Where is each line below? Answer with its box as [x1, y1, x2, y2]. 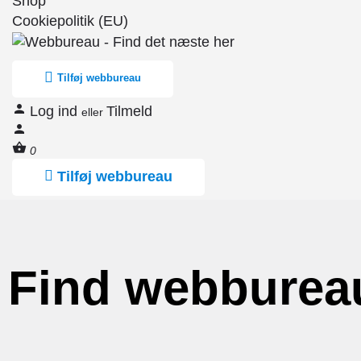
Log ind [30, 102, 81, 119]
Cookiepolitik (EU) [12, 13, 128, 29]
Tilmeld [106, 102, 152, 119]
